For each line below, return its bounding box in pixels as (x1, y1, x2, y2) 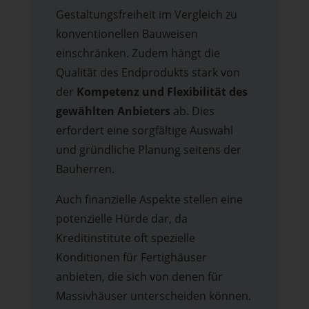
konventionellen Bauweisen (55, 26, 198, 42)
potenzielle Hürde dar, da (55, 211, 188, 227)
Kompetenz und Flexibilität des (76, 84, 248, 100)
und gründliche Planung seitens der (55, 142, 241, 158)
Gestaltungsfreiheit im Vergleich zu (55, 7, 237, 23)
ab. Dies (170, 103, 215, 119)
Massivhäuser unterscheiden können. (55, 288, 251, 304)
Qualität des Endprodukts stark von (55, 65, 240, 81)
